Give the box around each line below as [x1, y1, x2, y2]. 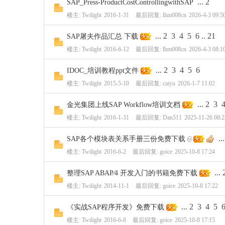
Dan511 [163, 114, 182, 121]
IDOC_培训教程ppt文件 [67, 67, 139, 74]
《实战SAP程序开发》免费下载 [67, 203, 164, 211]
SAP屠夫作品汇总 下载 [67, 33, 138, 40]
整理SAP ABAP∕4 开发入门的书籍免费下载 [67, 169, 197, 177]
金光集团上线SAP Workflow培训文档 [67, 101, 180, 108]
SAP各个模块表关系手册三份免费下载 [67, 135, 185, 143]
